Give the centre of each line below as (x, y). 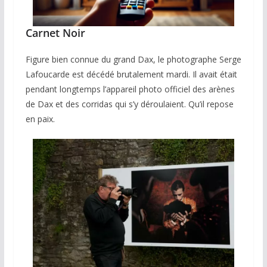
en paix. (40, 119)
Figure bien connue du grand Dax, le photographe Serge (133, 59)
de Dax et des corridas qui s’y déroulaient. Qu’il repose (129, 104)
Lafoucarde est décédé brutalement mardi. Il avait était (131, 74)
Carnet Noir (55, 32)
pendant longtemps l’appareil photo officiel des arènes (130, 89)
